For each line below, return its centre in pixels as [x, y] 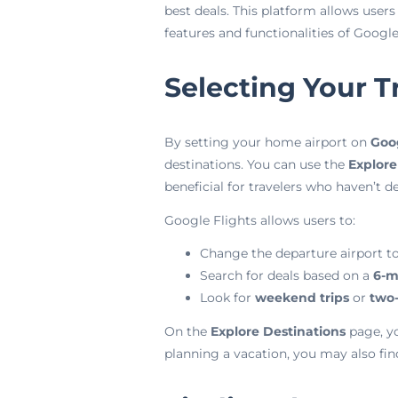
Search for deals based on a [286, 275]
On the [187, 331]
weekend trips [302, 298]
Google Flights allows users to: [259, 220]
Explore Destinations [278, 331]
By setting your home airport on [267, 142]
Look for [227, 298]
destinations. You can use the [256, 164]
